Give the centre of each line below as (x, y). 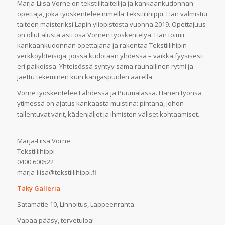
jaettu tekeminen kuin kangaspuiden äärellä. (85, 77)
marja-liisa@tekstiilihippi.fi (57, 172)
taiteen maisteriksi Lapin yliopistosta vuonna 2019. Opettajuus (111, 24)
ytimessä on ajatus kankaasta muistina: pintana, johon (100, 103)
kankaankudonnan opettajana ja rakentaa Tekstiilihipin (102, 45)
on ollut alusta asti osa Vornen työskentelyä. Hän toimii (100, 34)
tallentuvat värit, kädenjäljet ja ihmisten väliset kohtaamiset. (108, 114)
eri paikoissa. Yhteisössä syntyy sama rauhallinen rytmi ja (105, 66)
